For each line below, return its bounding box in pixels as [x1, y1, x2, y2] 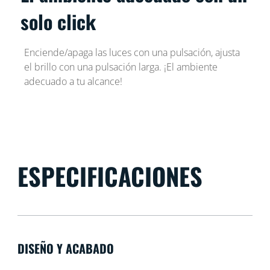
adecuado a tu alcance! [24, 75, 122, 89]
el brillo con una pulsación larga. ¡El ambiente [24, 60, 218, 74]
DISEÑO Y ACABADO [17, 239, 114, 258]
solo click [20, 7, 96, 36]
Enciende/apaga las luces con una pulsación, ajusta [24, 46, 240, 60]
